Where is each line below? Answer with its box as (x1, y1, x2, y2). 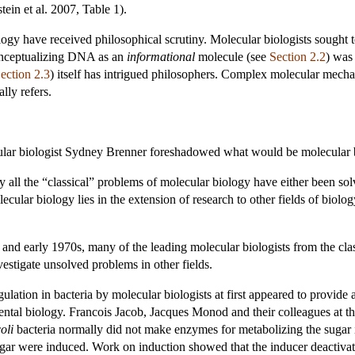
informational (127, 49, 195, 63)
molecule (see (195, 49, 269, 63)
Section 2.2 (269, 49, 326, 63)
